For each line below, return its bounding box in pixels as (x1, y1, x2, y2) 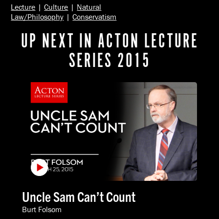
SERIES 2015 (68, 50, 151, 73)
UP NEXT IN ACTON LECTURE (21, 30, 198, 54)
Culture (44, 1, 68, 12)
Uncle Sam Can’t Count (22, 187, 135, 205)
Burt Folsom (22, 204, 62, 214)
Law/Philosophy (11, 11, 64, 22)
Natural (77, 1, 102, 12)
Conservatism (72, 11, 117, 22)
